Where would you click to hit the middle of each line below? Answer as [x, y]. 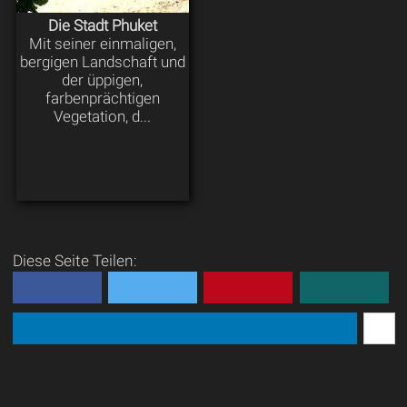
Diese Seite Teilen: [74, 260]
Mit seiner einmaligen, [102, 44]
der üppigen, [103, 80]
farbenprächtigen [102, 99]
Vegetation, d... [103, 117]
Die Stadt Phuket [102, 26]
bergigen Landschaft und [102, 62]
